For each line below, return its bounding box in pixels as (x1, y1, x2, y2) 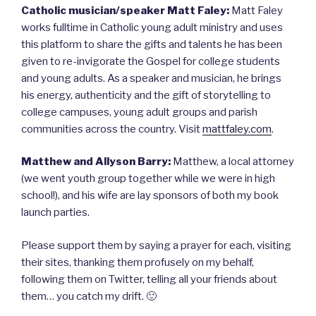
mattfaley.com (202, 122, 272, 135)
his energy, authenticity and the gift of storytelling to (21, 88, 271, 102)
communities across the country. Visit (21, 122, 202, 135)
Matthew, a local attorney (173, 155, 294, 169)
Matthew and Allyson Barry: (21, 155, 173, 169)
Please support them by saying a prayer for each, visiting (21, 238, 291, 252)
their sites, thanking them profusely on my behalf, (21, 255, 254, 269)
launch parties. (21, 206, 90, 219)
